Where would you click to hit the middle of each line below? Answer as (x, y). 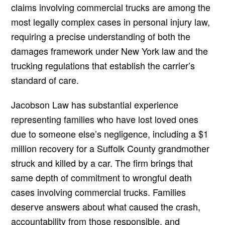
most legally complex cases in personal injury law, (111, 22)
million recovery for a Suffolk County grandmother (110, 148)
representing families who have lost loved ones (105, 119)
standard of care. (45, 80)
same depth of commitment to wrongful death (102, 178)
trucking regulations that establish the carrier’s (103, 66)
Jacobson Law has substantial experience (95, 105)
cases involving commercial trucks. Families (99, 192)
